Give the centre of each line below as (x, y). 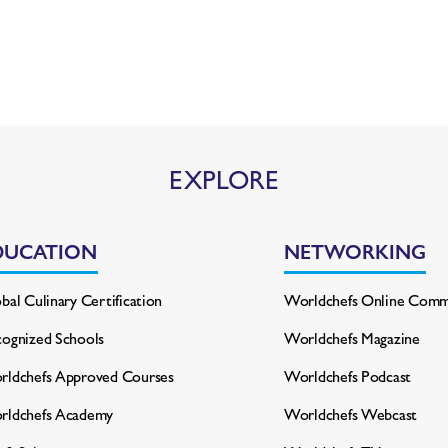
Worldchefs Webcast (351, 413)
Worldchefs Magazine (352, 337)
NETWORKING (355, 250)
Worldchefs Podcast (348, 375)
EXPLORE (224, 177)
